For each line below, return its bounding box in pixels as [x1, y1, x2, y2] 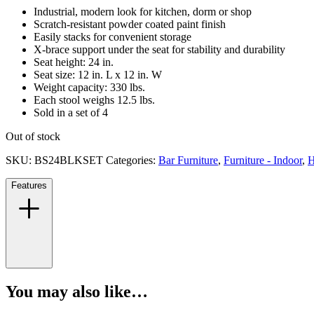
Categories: [106, 154, 158, 167]
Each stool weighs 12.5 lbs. [34, 94, 155, 107]
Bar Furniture [158, 154, 218, 167]
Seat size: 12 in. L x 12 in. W [34, 69, 162, 81]
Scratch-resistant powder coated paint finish [34, 18, 226, 31]
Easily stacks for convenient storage [34, 31, 191, 43]
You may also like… [6, 282, 148, 301]
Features [11, 180, 47, 191]
